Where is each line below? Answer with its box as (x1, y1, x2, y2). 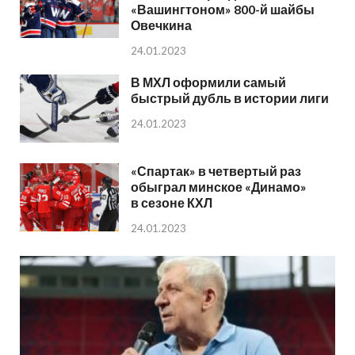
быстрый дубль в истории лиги (131, 90, 329, 106)
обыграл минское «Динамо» (131, 179, 307, 195)
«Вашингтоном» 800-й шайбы (131, 2, 315, 17)
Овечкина (131, 17, 192, 33)
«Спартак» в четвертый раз (131, 163, 301, 179)
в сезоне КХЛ (131, 195, 212, 211)
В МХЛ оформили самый (131, 74, 286, 90)
